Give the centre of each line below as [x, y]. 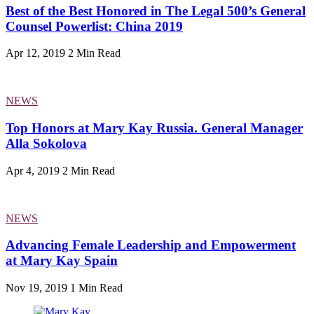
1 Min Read [96, 288]
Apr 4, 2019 [33, 170]
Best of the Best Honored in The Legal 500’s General [156, 11]
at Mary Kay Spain [62, 261]
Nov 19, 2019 [36, 288]
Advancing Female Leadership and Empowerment [151, 245]
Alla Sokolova [46, 144]
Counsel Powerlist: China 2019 [94, 26]
